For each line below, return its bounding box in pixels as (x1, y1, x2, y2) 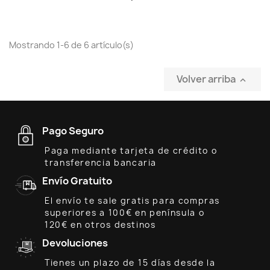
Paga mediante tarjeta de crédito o (45, 145, 218, 156)
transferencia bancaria (45, 157, 157, 168)
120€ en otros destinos (45, 219, 156, 230)
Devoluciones (42, 236, 108, 250)
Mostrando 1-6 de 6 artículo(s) (9, 39, 134, 51)
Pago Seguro (42, 124, 104, 137)
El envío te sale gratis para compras (45, 195, 221, 206)
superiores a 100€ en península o (45, 207, 205, 218)
